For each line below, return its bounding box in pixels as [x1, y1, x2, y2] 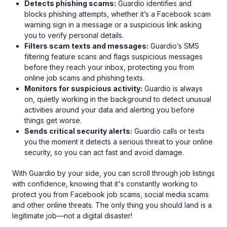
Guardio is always [142, 84, 203, 93]
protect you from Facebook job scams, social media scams [12, 190, 209, 199]
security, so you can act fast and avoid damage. [24, 148, 184, 157]
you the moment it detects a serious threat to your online [24, 137, 213, 146]
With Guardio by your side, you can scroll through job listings [12, 169, 215, 178]
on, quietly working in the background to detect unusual [24, 95, 211, 104]
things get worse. [24, 116, 82, 125]
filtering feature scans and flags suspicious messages [24, 52, 203, 61]
